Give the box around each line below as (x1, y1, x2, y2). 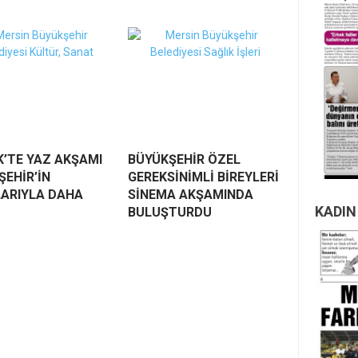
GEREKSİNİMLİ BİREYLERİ (128, 169, 279, 185)
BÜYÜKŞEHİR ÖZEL (128, 152, 241, 168)
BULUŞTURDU (128, 205, 212, 221)
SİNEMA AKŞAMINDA (128, 187, 253, 203)
